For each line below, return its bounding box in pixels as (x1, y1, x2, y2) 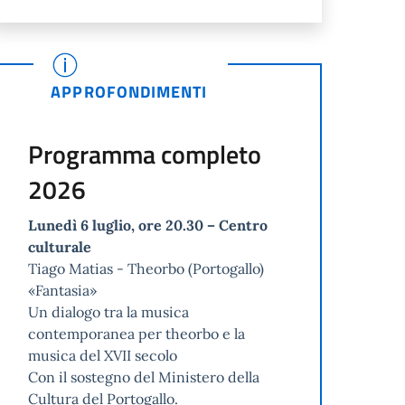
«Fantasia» (28, 281, 98, 300)
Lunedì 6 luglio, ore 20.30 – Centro (28, 216, 268, 235)
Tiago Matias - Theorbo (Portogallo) (28, 259, 265, 278)
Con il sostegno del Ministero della (28, 368, 260, 387)
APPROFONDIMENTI (51, 80, 208, 105)
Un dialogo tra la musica (28, 303, 190, 322)
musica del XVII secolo (28, 346, 178, 365)
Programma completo (28, 135, 262, 174)
